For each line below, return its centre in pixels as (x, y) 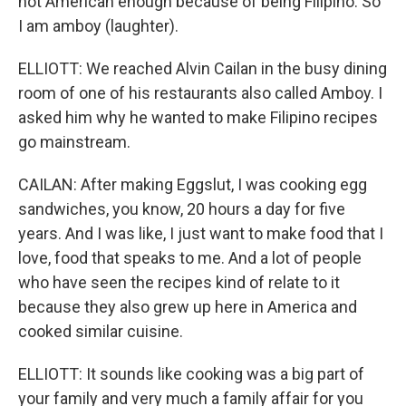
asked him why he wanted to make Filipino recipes (198, 117)
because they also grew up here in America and (188, 307)
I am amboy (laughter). (98, 26)
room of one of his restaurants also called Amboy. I (200, 93)
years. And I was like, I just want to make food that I (201, 233)
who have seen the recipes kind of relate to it (179, 282)
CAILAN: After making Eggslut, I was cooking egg (193, 184)
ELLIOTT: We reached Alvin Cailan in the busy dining (203, 68)
